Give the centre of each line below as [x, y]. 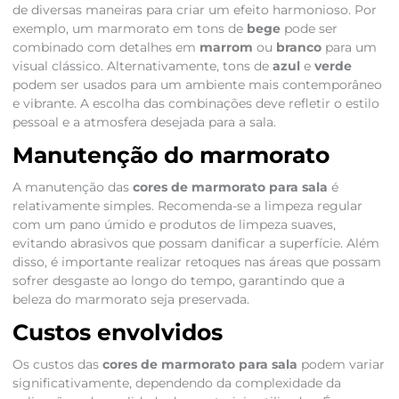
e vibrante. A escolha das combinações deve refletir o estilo [195, 104]
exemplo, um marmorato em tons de [129, 29]
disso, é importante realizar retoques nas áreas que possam [196, 262]
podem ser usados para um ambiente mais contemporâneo [197, 85]
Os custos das [57, 365]
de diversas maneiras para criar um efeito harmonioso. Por [194, 10]
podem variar [341, 365]
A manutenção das [72, 187]
